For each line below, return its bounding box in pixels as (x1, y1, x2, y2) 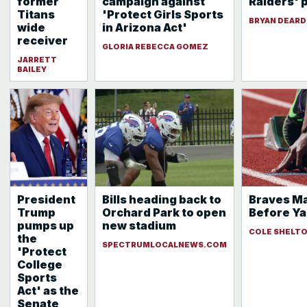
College (17, 258, 62, 271)
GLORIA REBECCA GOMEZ (102, 42, 208, 51)
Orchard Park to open (102, 206, 226, 219)
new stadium (102, 219, 176, 232)
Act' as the (17, 284, 79, 297)
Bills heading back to (102, 193, 221, 206)
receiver (17, 34, 68, 47)
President (17, 193, 75, 206)
